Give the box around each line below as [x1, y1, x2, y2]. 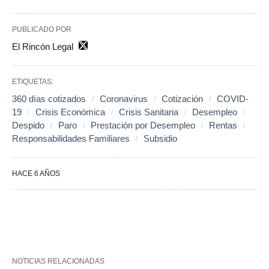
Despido [12, 120, 44, 131]
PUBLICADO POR [12, 25, 71, 34]
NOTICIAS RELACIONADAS [12, 257, 104, 266]
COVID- [217, 94, 249, 104]
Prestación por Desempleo [91, 120, 195, 131]
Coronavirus [100, 94, 148, 104]
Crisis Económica [35, 107, 105, 118]
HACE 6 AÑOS [12, 169, 60, 178]
